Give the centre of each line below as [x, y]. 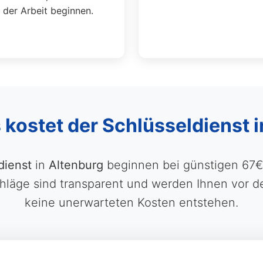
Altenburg [76, 165]
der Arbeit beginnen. [48, 11]
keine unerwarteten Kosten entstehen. [131, 203]
